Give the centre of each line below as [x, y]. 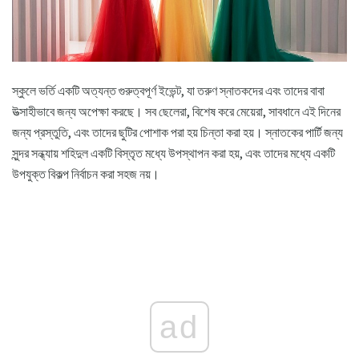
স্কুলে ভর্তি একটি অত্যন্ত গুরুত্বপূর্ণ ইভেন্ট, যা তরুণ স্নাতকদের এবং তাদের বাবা [168, 90]
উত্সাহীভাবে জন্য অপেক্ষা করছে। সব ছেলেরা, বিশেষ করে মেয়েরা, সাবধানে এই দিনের [176, 111]
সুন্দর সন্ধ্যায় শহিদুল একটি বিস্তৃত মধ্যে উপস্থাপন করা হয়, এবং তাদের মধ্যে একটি [173, 153]
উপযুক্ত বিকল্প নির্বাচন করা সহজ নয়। [86, 173]
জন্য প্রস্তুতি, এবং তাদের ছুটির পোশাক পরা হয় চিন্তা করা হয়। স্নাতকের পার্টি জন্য [177, 132]
